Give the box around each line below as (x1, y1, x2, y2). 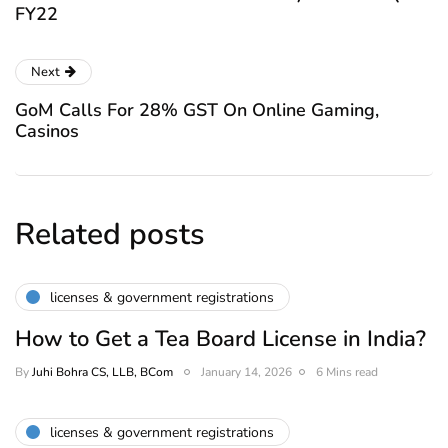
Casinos (15, 119, 79, 144)
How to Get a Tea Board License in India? (15, 324, 426, 355)
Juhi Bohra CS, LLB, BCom (32, 364, 173, 381)
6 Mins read (316, 364, 378, 381)
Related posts (15, 214, 205, 256)
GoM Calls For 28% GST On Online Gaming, (15, 98, 379, 123)
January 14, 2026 (201, 364, 292, 381)
